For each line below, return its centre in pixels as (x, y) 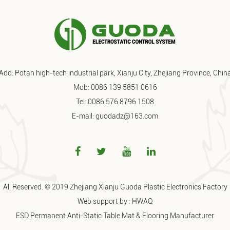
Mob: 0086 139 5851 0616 (115, 87)
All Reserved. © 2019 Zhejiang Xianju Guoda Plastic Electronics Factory (115, 187)
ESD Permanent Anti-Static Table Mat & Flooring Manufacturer (115, 215)
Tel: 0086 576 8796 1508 (115, 101)
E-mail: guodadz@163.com (115, 116)
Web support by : (104, 201)
